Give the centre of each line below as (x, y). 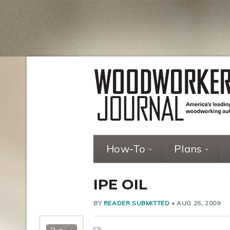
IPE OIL (120, 184)
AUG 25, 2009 (199, 203)
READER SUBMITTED (137, 203)
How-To (126, 149)
